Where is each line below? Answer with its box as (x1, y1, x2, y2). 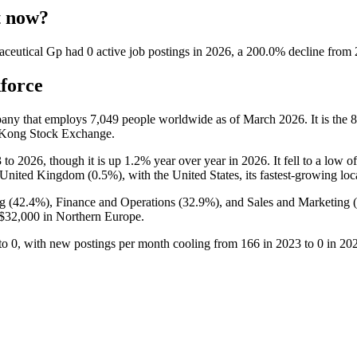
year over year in (151, 153, 241, 167)
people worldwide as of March (119, 112, 279, 126)
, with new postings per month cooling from (18, 236, 241, 250)
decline (288, 44, 324, 58)
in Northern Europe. (40, 209, 144, 223)
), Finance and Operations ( (45, 194, 182, 209)
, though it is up (43, 153, 124, 167)
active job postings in (93, 44, 206, 58)
